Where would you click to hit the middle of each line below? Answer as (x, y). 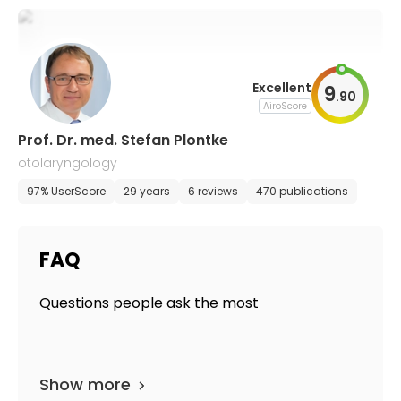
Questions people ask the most (149, 303)
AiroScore (285, 106)
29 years (147, 191)
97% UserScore (66, 191)
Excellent (282, 87)
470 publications (302, 191)
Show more (85, 384)
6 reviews (213, 191)
